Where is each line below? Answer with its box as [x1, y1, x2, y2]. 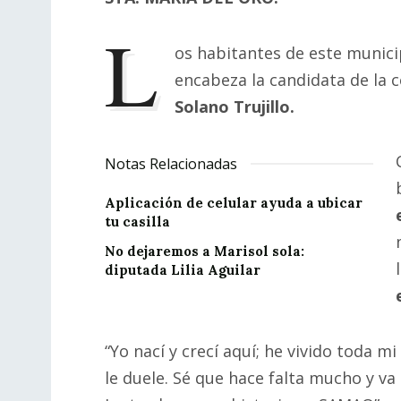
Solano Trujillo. [175, 95, 295, 117]
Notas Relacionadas [105, 154, 237, 175]
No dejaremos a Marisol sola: [105, 243, 304, 260]
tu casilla [105, 213, 170, 231]
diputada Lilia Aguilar [105, 261, 260, 279]
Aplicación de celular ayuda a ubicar [105, 194, 363, 212]
